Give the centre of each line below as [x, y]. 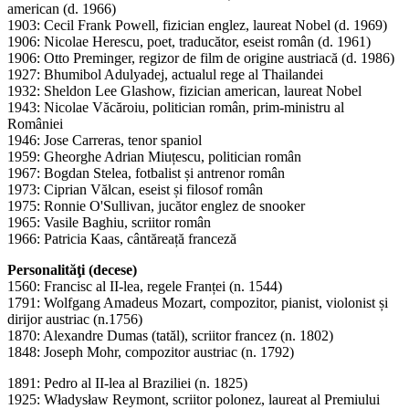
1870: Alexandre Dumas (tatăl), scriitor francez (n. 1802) [170, 335]
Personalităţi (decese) [72, 269]
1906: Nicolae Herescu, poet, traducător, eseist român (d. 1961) [189, 41]
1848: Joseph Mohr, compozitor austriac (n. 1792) [151, 351]
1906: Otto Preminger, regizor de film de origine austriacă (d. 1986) [201, 58]
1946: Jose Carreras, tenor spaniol [105, 140]
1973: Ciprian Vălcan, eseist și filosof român [135, 189]
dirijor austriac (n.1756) [75, 319]
